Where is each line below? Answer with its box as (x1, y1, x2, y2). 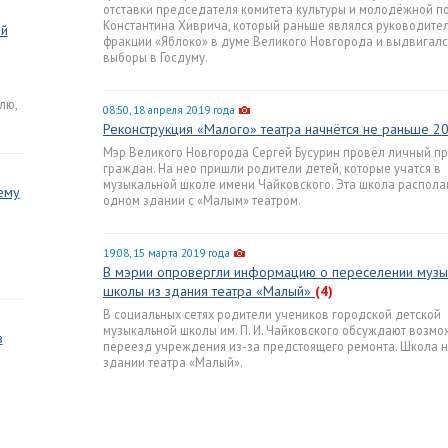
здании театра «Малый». (103, 354, 243, 370)
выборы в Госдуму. (103, 49, 208, 65)
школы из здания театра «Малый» (103, 282, 315, 300)
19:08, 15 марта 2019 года (103, 246, 230, 260)
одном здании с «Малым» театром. (103, 192, 301, 208)
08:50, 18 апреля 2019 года (103, 103, 235, 117)
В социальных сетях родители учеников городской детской (103, 306, 441, 322)
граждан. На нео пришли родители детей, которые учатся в (103, 160, 441, 176)
